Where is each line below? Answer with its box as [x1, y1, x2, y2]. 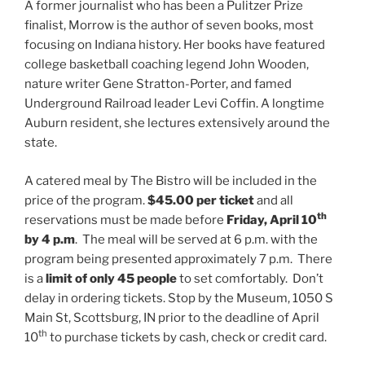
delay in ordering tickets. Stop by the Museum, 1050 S [24, 290, 333, 306]
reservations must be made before [24, 212, 226, 227]
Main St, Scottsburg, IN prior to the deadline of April [24, 310, 319, 325]
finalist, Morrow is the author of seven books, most [24, 18, 314, 33]
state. [24, 135, 57, 151]
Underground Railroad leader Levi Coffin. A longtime [24, 96, 324, 112]
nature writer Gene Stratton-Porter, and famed [24, 77, 292, 92]
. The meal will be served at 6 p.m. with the [75, 231, 318, 247]
